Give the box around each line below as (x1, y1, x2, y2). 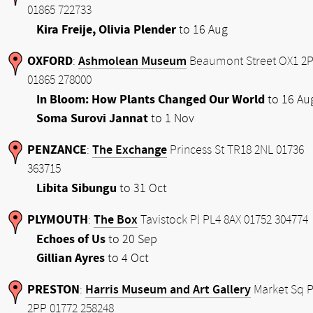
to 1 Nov (148, 111, 194, 126)
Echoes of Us (36, 232, 105, 247)
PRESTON (27, 282, 80, 297)
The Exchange (92, 143, 167, 157)
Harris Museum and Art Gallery (85, 282, 251, 297)
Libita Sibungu (36, 181, 117, 196)
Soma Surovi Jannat (36, 111, 148, 126)
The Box (94, 212, 138, 227)
